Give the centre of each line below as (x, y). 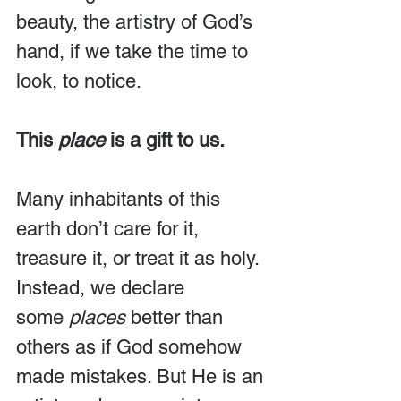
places (97, 317)
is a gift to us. (165, 140)
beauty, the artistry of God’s (137, 21)
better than (177, 317)
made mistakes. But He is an (142, 376)
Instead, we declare (103, 287)
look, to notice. (79, 81)
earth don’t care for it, (110, 228)
